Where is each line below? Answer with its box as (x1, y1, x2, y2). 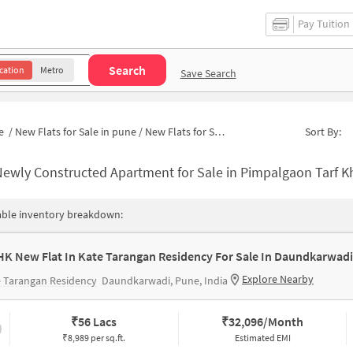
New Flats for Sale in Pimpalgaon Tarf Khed (145, 124, 214, 139)
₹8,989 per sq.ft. (62, 332, 126, 344)
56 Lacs (78, 314, 117, 329)
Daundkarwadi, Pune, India (102, 273, 228, 288)
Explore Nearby (242, 272, 314, 286)
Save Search (180, 65, 236, 80)
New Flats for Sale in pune (15, 124, 136, 139)
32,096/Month (229, 314, 304, 329)
